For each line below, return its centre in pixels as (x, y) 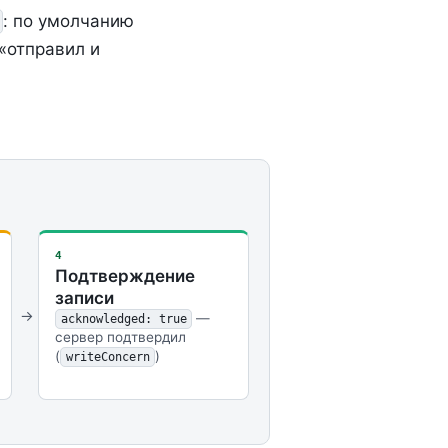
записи (84, 298)
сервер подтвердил (120, 337)
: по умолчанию (69, 20)
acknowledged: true (123, 319)
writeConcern (107, 357)
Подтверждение (124, 276)
